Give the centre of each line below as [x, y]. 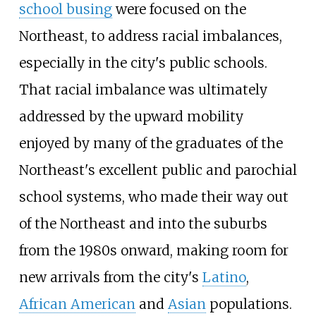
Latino [224, 278]
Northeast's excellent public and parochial [158, 170]
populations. [249, 304]
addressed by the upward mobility [131, 117]
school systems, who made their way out [153, 197]
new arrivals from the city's [110, 278]
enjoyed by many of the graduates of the [151, 144]
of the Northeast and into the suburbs [143, 224]
